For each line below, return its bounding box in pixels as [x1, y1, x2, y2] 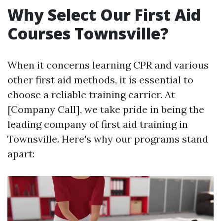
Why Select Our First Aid [7, 3, 201, 25]
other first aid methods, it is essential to [7, 73, 193, 86]
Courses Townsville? [7, 22, 169, 44]
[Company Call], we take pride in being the [7, 103, 204, 115]
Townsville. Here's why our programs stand [7, 132, 208, 145]
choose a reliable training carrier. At [7, 88, 175, 101]
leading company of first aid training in [7, 117, 188, 130]
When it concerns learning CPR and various [7, 58, 209, 71]
